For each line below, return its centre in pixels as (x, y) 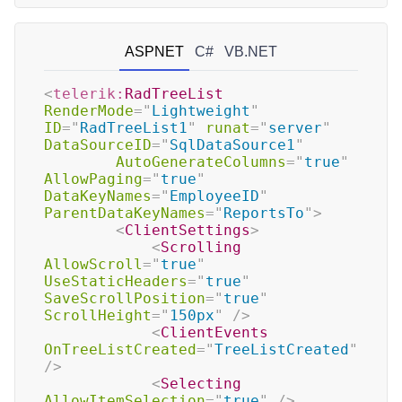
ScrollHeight (98, 315)
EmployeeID (214, 196)
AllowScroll (93, 264)
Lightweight (201, 111)
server (295, 128)
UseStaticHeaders (116, 281)
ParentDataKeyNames (125, 213)
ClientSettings (188, 230)
